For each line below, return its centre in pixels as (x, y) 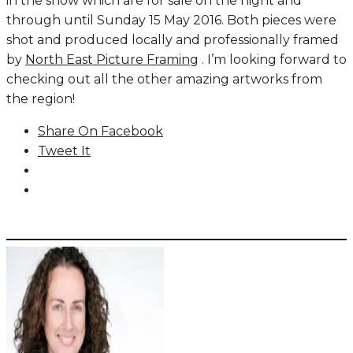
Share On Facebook (100, 131)
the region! (41, 99)
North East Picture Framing (112, 59)
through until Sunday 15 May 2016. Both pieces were (171, 20)
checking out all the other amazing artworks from (164, 79)
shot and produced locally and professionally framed (173, 40)
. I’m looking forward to (273, 59)
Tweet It (64, 151)
